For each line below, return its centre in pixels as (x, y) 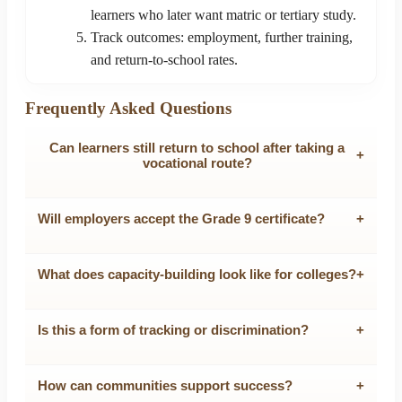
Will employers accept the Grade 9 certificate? (181, 218)
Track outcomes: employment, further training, (222, 37)
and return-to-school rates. (164, 59)
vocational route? (197, 162)
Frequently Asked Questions (128, 108)
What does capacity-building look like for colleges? (197, 274)
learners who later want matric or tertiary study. (223, 14)
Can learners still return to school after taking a (197, 147)
